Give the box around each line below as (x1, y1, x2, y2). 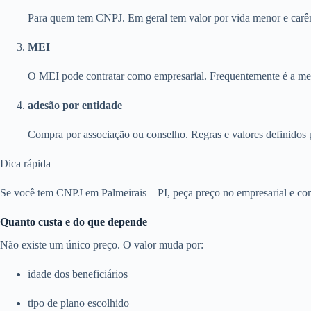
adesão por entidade (28, 99, 122, 111)
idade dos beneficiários (28, 267, 128, 280)
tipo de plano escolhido (28, 296, 129, 309)
